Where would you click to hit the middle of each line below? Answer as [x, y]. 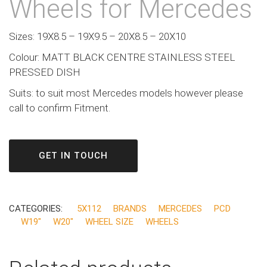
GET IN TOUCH [73, 155]
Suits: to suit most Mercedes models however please [126, 93]
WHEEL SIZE [109, 221]
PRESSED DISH [45, 72]
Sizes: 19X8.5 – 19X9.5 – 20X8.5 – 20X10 [97, 36]
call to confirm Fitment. [60, 108]
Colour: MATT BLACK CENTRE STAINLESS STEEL [122, 57]
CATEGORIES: [37, 208]
